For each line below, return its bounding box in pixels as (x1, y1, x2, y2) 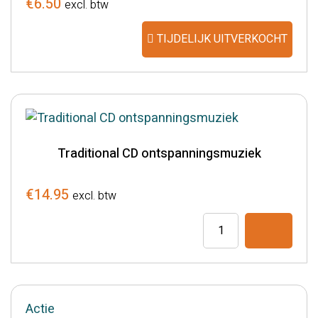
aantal (202, 270, 238, 289)
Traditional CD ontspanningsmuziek (57, 144, 261, 163)
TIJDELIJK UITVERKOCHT (154, 31, 287, 48)
